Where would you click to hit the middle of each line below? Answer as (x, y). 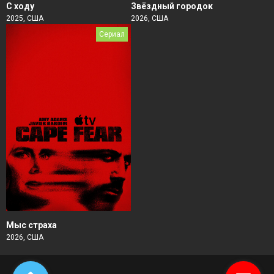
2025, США (25, 18)
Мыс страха (31, 225)
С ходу (20, 6)
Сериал (112, 34)
